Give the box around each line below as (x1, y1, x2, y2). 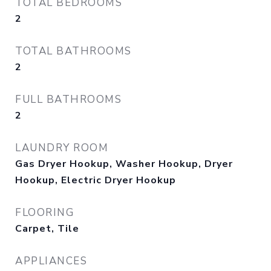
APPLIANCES (15, 254, 87, 268)
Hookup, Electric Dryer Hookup (15, 174, 176, 187)
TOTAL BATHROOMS (15, 44, 132, 58)
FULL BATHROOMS (15, 93, 122, 106)
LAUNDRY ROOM (15, 141, 108, 155)
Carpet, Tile (15, 222, 79, 235)
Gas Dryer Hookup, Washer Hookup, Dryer (15, 157, 233, 171)
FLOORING (15, 206, 74, 220)
